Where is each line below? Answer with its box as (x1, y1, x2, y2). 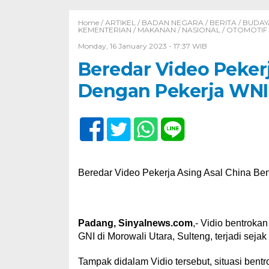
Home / (77, 18, 105, 27)
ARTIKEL (104, 18, 136, 27)
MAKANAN (137, 25, 176, 34)
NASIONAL (181, 25, 220, 34)
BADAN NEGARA (141, 18, 204, 27)
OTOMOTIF (226, 25, 267, 34)
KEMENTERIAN (77, 25, 131, 34)
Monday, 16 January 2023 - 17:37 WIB (77, 41, 207, 50)
